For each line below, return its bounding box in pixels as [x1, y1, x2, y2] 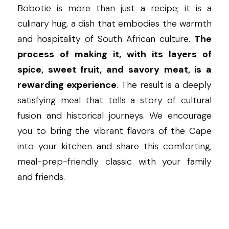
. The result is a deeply [116, 79, 212, 91]
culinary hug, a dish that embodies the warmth [17, 17, 212, 30]
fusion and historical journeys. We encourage [17, 109, 212, 122]
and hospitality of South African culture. [17, 33, 194, 45]
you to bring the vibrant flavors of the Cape [17, 125, 212, 138]
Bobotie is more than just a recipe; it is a [17, 2, 212, 15]
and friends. [17, 171, 65, 184]
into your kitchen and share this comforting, [17, 140, 212, 153]
